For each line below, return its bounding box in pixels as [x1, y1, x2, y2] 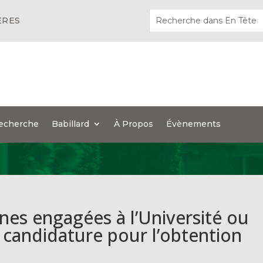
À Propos [114, 119, 154, 129]
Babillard [52, 119, 90, 129]
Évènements [166, 119, 221, 129]
